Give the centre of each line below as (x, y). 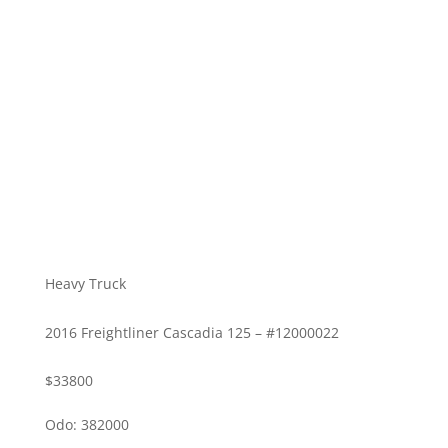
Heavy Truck (85, 283)
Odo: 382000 (86, 424)
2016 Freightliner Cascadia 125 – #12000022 (191, 332)
